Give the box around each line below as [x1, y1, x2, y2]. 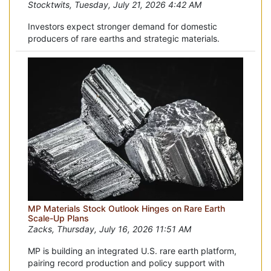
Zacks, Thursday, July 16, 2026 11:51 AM [28, 223, 191, 234]
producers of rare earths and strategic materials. [28, 33, 220, 44]
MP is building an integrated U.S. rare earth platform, [28, 245, 237, 256]
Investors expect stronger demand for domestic [28, 21, 217, 31]
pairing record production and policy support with [28, 257, 224, 268]
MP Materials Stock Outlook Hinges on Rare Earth [28, 203, 225, 214]
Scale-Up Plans [28, 212, 89, 223]
